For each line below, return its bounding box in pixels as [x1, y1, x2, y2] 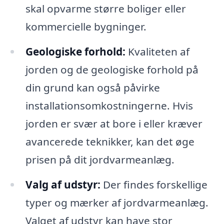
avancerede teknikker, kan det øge [25, 134, 194, 149]
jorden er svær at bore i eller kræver [25, 116, 202, 131]
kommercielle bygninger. [25, 19, 146, 34]
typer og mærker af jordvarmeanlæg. [25, 195, 208, 210]
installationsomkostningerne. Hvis [25, 98, 193, 113]
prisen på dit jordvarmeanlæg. [25, 152, 174, 167]
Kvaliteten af [125, 44, 189, 59]
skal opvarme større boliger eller [25, 1, 186, 16]
